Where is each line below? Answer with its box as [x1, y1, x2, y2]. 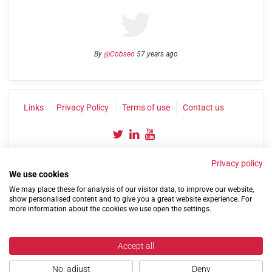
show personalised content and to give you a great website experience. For [9, 195, 252, 203]
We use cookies [9, 169, 69, 179]
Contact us [183, 102, 225, 112]
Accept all [118, 241, 154, 251]
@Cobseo [104, 49, 135, 58]
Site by [74, 213, 99, 223]
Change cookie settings [118, 213, 198, 223]
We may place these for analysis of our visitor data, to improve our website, [9, 185, 254, 194]
